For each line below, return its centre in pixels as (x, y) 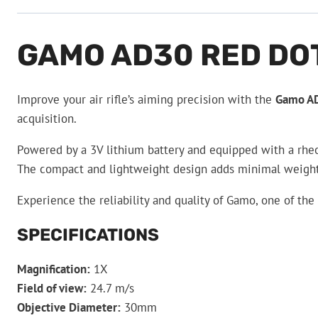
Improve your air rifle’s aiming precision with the (146, 99)
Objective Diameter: (69, 307)
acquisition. (47, 118)
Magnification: (54, 269)
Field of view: (52, 288)
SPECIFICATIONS (88, 235)
